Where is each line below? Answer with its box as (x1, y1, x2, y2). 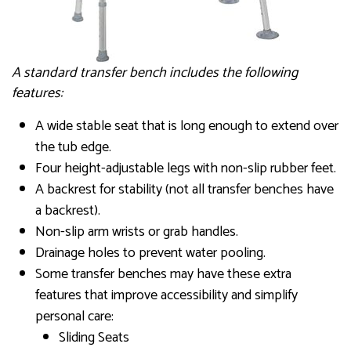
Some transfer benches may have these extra (35, 262, 291, 287)
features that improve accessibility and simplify (35, 284, 298, 308)
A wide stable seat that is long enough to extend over (35, 114, 338, 139)
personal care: (35, 305, 114, 329)
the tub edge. (35, 136, 111, 160)
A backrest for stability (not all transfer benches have (35, 178, 334, 202)
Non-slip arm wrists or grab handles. (35, 220, 238, 244)
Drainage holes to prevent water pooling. (35, 241, 266, 266)
